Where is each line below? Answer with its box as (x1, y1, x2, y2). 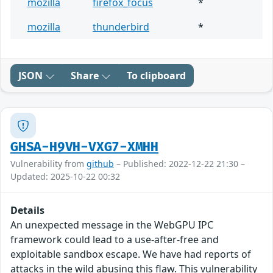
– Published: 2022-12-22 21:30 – (114, 158, 245, 170)
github (87, 158, 114, 170)
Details (10, 204, 44, 218)
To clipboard (127, 69, 186, 83)
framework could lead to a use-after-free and (10, 233, 219, 247)
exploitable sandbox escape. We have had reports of (10, 247, 251, 261)
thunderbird (93, 20, 149, 34)
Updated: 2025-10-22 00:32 (10, 171, 120, 183)
